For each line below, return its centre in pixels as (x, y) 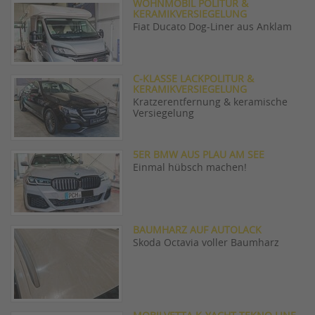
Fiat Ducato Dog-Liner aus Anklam (212, 27)
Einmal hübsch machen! (190, 168)
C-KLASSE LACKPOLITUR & (193, 79)
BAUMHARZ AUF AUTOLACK (197, 231)
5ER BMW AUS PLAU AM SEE (199, 155)
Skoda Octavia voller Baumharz (206, 243)
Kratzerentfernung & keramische (210, 103)
